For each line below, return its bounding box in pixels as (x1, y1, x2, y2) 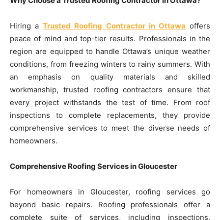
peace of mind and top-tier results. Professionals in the (10, 33, 210, 43)
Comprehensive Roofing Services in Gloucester (10, 161, 177, 171)
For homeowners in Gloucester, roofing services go (10, 187, 210, 196)
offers (185, 21, 211, 30)
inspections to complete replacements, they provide (10, 110, 210, 120)
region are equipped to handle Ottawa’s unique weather (10, 46, 210, 56)
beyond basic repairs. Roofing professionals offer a (10, 199, 210, 209)
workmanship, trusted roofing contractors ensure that (10, 84, 210, 94)
